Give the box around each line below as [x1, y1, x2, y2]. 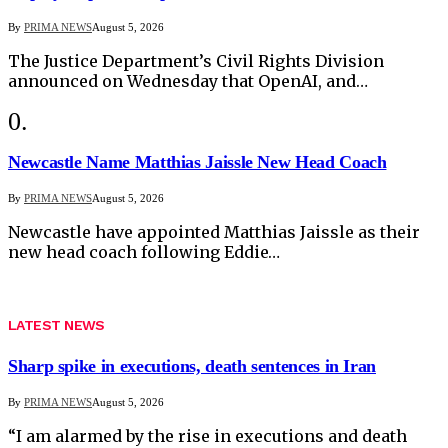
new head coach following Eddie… [8, 242, 280, 263]
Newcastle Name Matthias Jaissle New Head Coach [8, 152, 387, 173]
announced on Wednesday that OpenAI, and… [8, 71, 368, 92]
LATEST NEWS [8, 316, 105, 333]
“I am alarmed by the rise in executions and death [8, 425, 407, 446]
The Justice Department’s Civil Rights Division [8, 51, 384, 72]
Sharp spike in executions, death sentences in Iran [8, 355, 376, 376]
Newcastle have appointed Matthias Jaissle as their [8, 222, 420, 243]
